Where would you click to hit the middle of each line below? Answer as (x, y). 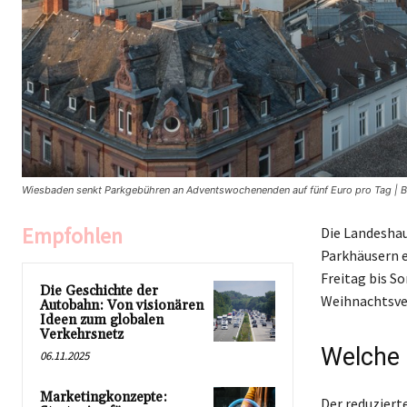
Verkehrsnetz (82, 334)
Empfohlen (72, 235)
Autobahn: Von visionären (122, 305)
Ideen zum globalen (102, 320)
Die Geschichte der (99, 291)
